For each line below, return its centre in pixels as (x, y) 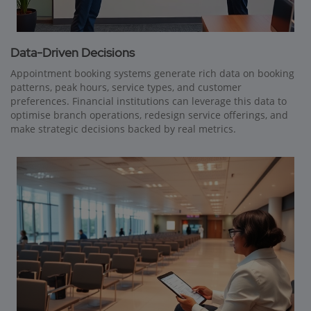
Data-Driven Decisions (73, 53)
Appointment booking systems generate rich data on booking (152, 74)
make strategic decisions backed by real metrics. (123, 129)
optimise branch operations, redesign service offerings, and (149, 115)
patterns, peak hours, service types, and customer (126, 87)
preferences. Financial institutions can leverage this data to (149, 101)
